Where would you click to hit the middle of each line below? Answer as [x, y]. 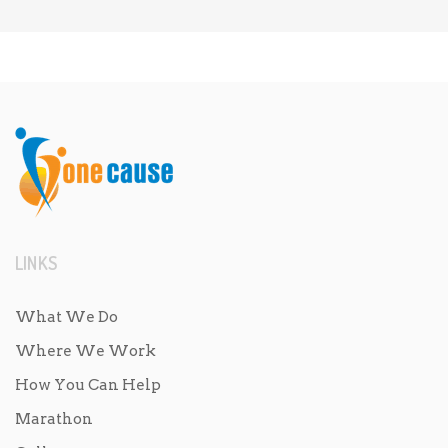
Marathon [54, 419]
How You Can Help [88, 385]
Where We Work [85, 351]
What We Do [66, 317]
